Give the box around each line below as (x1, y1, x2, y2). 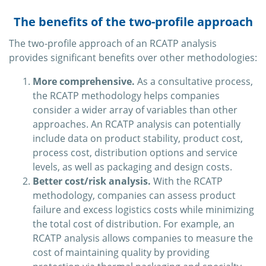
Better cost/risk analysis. (33, 175, 151, 188)
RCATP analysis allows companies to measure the (33, 232, 253, 245)
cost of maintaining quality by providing (33, 246, 210, 259)
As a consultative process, (135, 75, 253, 88)
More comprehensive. (33, 75, 135, 88)
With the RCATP (151, 175, 223, 188)
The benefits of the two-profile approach (13, 14, 253, 30)
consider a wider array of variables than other (33, 103, 237, 117)
